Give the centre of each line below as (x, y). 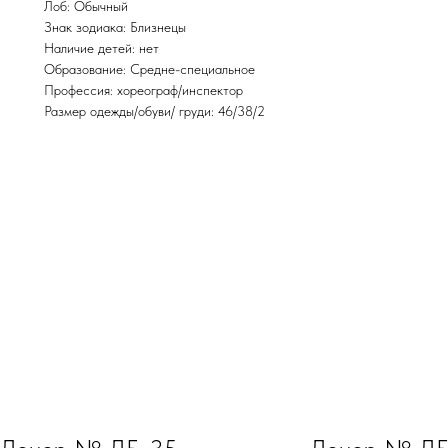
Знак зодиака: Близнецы (115, 27)
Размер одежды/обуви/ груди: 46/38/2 (154, 111)
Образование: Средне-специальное (149, 69)
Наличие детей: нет (101, 48)
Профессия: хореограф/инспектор (143, 90)
